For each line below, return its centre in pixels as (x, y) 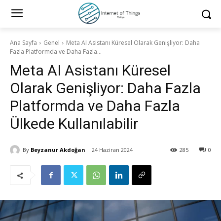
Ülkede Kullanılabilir (74, 124)
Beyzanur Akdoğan (58, 149)
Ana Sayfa (23, 43)
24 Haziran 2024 (112, 150)
